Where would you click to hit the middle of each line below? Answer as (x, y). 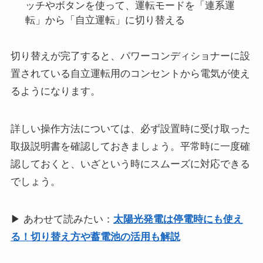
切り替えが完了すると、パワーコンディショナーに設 (130, 56)
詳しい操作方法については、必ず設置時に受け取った (130, 129)
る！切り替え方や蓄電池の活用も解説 (95, 237)
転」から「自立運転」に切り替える (105, 20)
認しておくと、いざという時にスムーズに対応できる (130, 164)
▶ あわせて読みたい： (62, 219)
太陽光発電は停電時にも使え (178, 219)
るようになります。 (55, 91)
